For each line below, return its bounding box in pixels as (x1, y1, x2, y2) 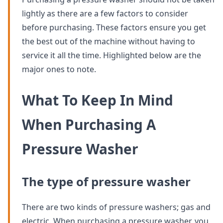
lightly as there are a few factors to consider (22, 8, 188, 19)
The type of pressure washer (22, 173, 191, 190)
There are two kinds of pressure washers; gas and (22, 202, 211, 213)
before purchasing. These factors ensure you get (22, 22, 206, 33)
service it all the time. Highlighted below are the (22, 50, 201, 61)
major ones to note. (22, 64, 96, 75)
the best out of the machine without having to (22, 36, 195, 47)
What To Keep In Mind (22, 91, 173, 110)
